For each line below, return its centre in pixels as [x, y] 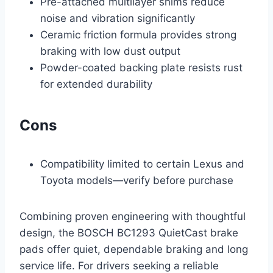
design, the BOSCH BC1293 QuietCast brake [129, 233]
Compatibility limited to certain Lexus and [142, 164]
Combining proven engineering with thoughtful [133, 217]
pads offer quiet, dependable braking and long [134, 250]
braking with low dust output [110, 51]
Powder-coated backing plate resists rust [141, 68]
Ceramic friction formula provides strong [138, 35]
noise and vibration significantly [118, 19]
